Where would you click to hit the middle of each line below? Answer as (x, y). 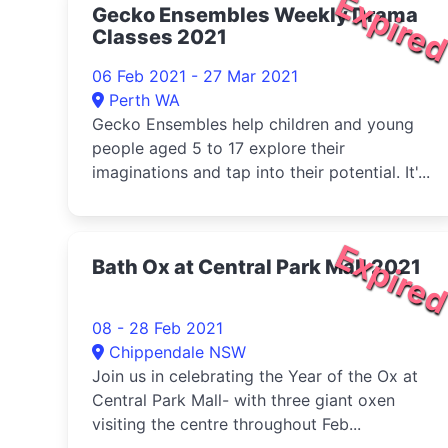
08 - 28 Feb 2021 (157, 328)
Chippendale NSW (177, 352)
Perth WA (144, 100)
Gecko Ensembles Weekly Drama (255, 15)
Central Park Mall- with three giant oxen (243, 400)
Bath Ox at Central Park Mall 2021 (256, 267)
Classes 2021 (159, 37)
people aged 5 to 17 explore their (218, 148)
